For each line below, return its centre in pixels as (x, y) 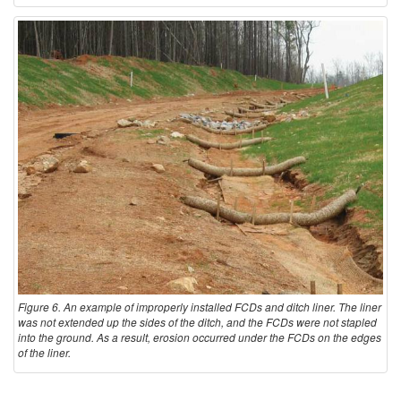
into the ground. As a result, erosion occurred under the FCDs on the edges (200, 337)
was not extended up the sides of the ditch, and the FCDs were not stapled (197, 321)
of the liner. (44, 352)
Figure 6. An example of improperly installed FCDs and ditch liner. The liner (200, 306)
